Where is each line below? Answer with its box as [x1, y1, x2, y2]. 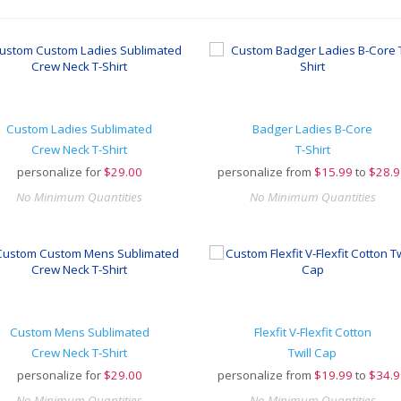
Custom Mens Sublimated [9, 324, 149, 340]
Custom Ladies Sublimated [6, 121, 153, 137]
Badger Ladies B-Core [252, 121, 372, 137]
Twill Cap [288, 345, 337, 361]
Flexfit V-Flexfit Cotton [253, 324, 371, 340]
